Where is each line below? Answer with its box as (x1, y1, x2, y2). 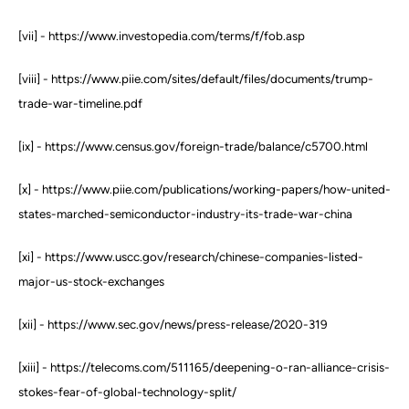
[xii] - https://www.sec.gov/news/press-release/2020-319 (18, 317, 328, 332)
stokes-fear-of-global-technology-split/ (18, 384, 236, 400)
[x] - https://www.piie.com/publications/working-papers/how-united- (18, 182, 391, 197)
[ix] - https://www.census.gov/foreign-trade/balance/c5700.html (18, 139, 368, 154)
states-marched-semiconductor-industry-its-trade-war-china (18, 206, 352, 222)
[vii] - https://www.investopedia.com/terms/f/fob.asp (18, 28, 305, 44)
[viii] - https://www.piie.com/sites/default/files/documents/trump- (18, 71, 373, 87)
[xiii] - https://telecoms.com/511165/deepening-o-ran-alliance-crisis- (18, 360, 390, 375)
